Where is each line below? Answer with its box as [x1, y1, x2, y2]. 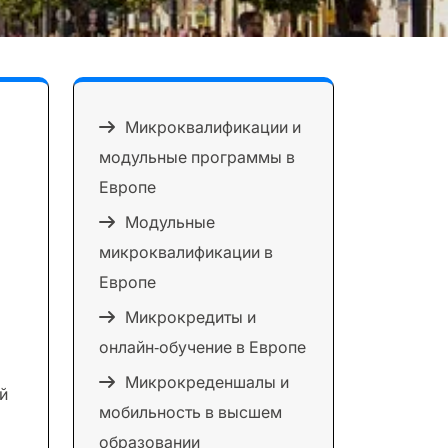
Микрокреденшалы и [125, 372, 289, 392]
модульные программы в [99, 147, 295, 167]
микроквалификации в [99, 242, 273, 262]
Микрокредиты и [125, 307, 256, 327]
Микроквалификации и [125, 117, 301, 137]
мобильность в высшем [99, 402, 282, 422]
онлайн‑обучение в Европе [99, 337, 306, 357]
